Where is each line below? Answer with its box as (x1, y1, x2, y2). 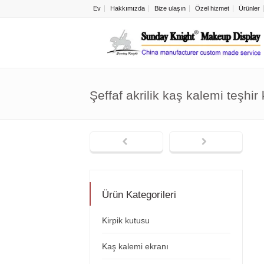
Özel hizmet (195, 5, 229, 12)
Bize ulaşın (154, 5, 186, 12)
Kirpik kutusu (102, 216, 150, 225)
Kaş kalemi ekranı (102, 242, 169, 251)
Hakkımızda (110, 5, 145, 12)
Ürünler (239, 5, 260, 12)
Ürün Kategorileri (102, 189, 176, 200)
